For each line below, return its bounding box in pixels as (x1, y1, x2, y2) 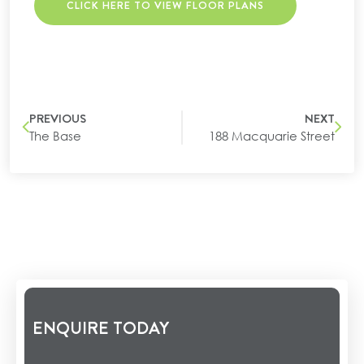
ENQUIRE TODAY (32, 315, 169, 340)
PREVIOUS (29, 109, 86, 128)
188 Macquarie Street (209, 128, 335, 143)
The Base (29, 128, 81, 143)
